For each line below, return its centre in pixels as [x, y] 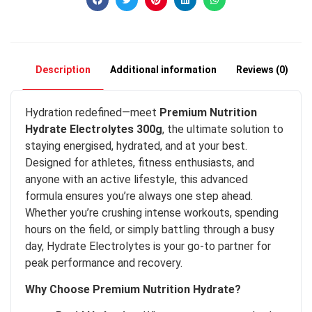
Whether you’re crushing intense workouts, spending [152, 212]
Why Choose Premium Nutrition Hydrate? [133, 290]
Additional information [163, 69]
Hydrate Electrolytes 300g [94, 129]
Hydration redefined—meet [92, 112]
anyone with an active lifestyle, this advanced [136, 179]
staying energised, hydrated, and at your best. [136, 146]
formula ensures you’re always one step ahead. [139, 196]
